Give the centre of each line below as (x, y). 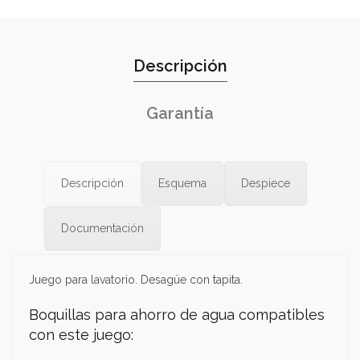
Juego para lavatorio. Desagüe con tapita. (136, 280)
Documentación (102, 228)
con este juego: (81, 335)
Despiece (266, 183)
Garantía (180, 113)
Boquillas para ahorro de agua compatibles (177, 315)
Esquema (182, 183)
